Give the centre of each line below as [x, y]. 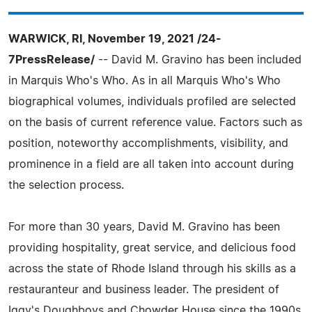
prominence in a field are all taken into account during [151, 164]
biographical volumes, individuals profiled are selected [152, 102]
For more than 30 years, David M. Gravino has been [144, 227]
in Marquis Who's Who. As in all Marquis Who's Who [145, 81]
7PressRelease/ [52, 60]
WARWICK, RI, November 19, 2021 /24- [115, 39]
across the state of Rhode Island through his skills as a [152, 269]
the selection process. [66, 185]
